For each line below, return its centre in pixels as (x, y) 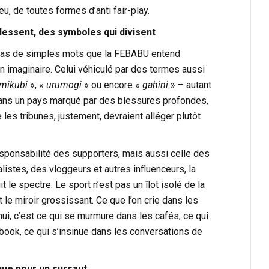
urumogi (64, 85)
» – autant (189, 85)
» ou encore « (112, 85)
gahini (155, 85)
